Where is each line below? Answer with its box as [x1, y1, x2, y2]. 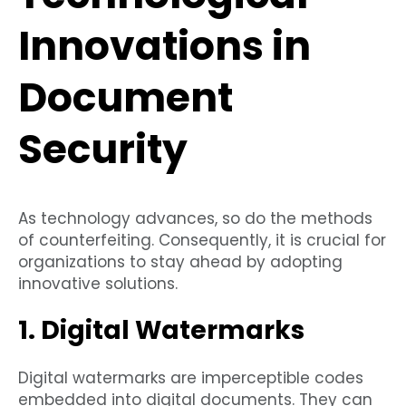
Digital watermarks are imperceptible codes [18, 367, 363, 390]
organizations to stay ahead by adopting [18, 251, 343, 274]
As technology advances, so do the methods [18, 208, 372, 230]
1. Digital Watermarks [18, 313, 304, 349]
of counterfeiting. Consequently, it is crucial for [18, 229, 386, 252]
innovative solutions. [18, 273, 178, 295]
